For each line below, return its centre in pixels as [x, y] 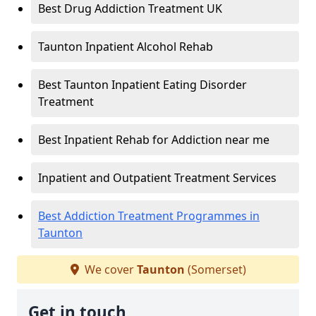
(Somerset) [215, 270]
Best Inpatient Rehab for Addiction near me [154, 140]
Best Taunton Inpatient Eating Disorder [142, 85]
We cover [109, 270]
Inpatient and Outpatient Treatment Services [157, 178]
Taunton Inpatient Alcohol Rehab [126, 47]
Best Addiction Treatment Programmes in [149, 216]
